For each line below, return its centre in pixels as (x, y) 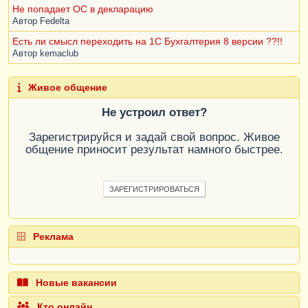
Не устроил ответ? (154, 113)
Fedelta (55, 22)
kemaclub (59, 54)
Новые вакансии (75, 283)
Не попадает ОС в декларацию (83, 9)
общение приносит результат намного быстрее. (154, 150)
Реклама (52, 237)
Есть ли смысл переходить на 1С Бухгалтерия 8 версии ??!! (147, 42)
